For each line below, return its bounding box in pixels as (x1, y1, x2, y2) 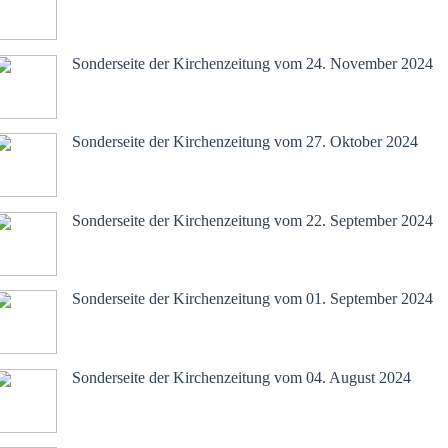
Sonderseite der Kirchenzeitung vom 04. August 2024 (72, 368, 411, 386)
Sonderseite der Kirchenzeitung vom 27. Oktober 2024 (72, 133, 418, 151)
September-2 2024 (80, 172, 201, 190)
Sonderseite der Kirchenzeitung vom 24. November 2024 (72, 54, 433, 72)
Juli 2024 (80, 407, 141, 425)
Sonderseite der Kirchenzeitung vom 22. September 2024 (72, 211, 433, 229)
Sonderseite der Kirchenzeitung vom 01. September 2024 (72, 290, 433, 308)
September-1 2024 (80, 250, 201, 268)
